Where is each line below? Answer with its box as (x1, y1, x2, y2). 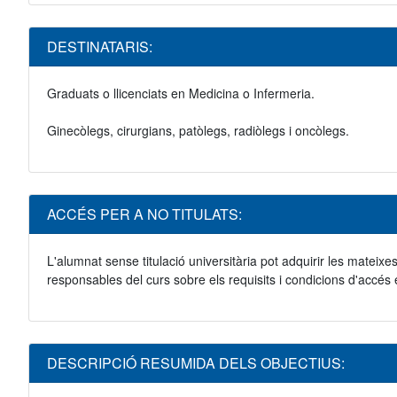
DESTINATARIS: (47, 36, 152, 58)
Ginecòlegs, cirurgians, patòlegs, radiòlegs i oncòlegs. (47, 121, 349, 140)
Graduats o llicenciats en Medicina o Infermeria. (47, 84, 315, 103)
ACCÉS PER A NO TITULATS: (47, 204, 242, 225)
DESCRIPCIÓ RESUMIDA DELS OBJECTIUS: (47, 353, 345, 374)
